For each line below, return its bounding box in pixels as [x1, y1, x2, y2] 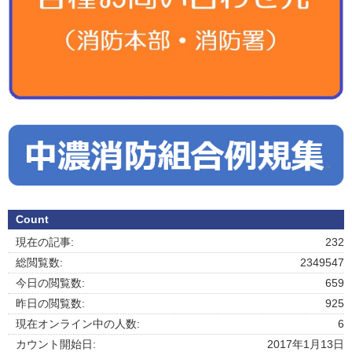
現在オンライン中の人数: [16, 317, 140, 331]
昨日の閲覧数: [16, 297, 85, 310]
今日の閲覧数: [16, 277, 85, 290]
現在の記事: [16, 236, 74, 249]
